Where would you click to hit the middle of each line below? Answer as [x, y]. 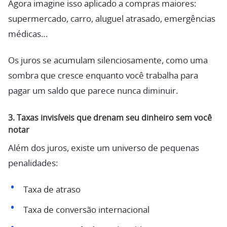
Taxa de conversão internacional [86, 210]
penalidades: [33, 164]
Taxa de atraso [52, 190]
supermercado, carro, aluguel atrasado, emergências [112, 19]
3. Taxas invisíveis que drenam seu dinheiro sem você [110, 118]
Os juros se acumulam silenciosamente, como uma [108, 60]
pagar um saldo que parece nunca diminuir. [93, 91]
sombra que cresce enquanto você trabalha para [103, 75]
